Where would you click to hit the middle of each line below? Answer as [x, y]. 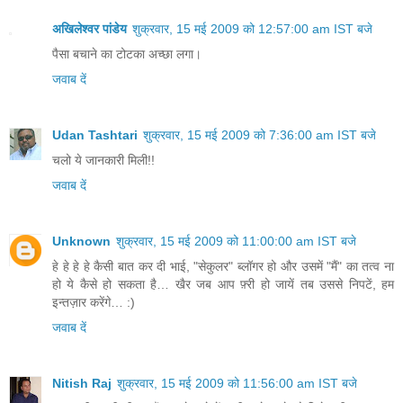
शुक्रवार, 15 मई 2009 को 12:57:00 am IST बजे [252, 28]
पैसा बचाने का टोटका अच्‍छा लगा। [127, 54]
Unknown [81, 241]
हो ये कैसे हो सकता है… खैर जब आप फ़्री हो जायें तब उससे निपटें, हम [223, 284]
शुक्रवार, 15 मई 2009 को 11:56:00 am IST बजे [237, 383]
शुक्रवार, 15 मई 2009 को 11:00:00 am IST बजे [236, 241]
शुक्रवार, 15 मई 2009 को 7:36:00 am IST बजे [260, 134]
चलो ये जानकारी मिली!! [103, 160]
